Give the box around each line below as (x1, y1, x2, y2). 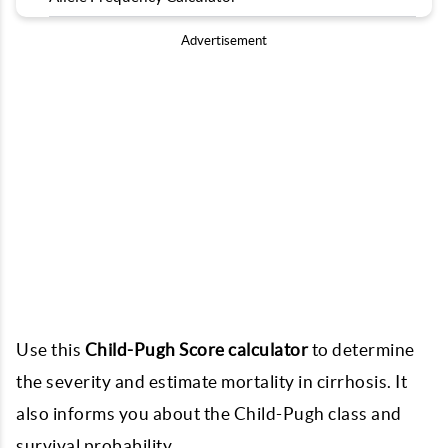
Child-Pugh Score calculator (84, 340, 308, 359)
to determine (308, 340, 415, 359)
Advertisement (181, 33, 267, 48)
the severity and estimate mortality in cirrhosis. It (16, 372, 407, 391)
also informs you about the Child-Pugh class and (16, 404, 402, 423)
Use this (16, 340, 85, 359)
